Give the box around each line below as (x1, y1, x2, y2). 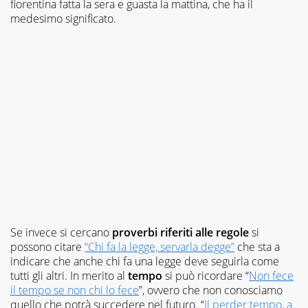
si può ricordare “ (162, 267, 249, 283)
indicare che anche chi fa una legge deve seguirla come (10, 253, 279, 269)
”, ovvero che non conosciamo (139, 282, 283, 298)
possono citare (10, 239, 85, 254)
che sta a (234, 239, 280, 254)
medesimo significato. (10, 10, 116, 26)
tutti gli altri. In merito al (10, 267, 128, 283)
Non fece (249, 267, 294, 283)
